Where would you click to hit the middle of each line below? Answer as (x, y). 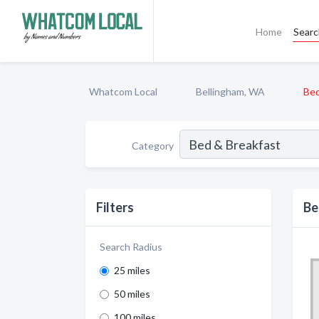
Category (153, 145)
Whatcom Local (123, 91)
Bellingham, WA (230, 91)
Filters (115, 207)
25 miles (132, 270)
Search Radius (131, 247)
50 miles (132, 294)
